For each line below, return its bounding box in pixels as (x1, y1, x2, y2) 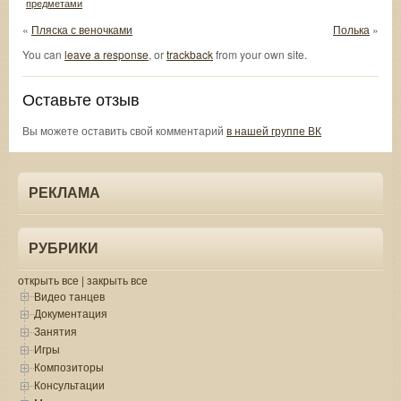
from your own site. (213, 46, 307, 62)
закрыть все (87, 271, 148, 287)
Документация (34, 305, 107, 321)
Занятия (34, 323, 77, 339)
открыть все (18, 271, 79, 287)
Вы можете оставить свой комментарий (22, 122, 226, 138)
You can (22, 46, 64, 62)
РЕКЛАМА (29, 184, 100, 200)
